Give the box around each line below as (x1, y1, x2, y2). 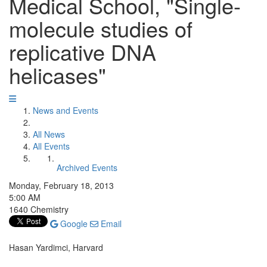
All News (33, 128, 65, 140)
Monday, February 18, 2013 (9, 179, 114, 191)
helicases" (9, 60, 106, 90)
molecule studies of (9, 13, 193, 44)
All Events (33, 140, 70, 152)
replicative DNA (9, 36, 156, 67)
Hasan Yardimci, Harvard (9, 241, 103, 253)
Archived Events (57, 162, 117, 173)
